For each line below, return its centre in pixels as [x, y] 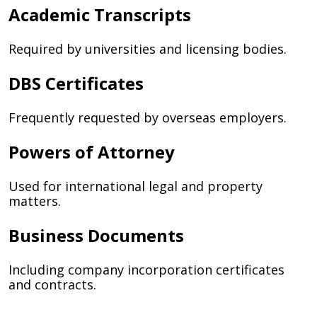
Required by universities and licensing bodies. [148, 49]
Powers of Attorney [92, 152]
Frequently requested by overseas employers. [148, 117]
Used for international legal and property [136, 186]
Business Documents [96, 235]
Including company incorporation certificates [146, 270]
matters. [35, 201]
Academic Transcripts [100, 15]
